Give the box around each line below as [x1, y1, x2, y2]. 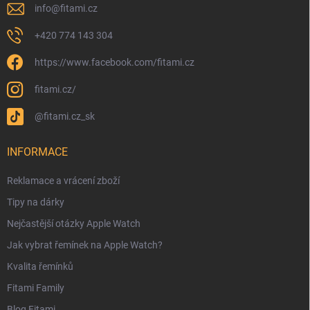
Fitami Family [7, 282, 64, 294]
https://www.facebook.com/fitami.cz [35, 57, 194, 69]
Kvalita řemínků [7, 261, 73, 273]
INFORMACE [7, 145, 68, 159]
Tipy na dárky [7, 197, 64, 208]
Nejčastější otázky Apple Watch [7, 218, 140, 230]
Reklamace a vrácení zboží [7, 175, 120, 187]
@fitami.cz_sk [35, 111, 95, 122]
